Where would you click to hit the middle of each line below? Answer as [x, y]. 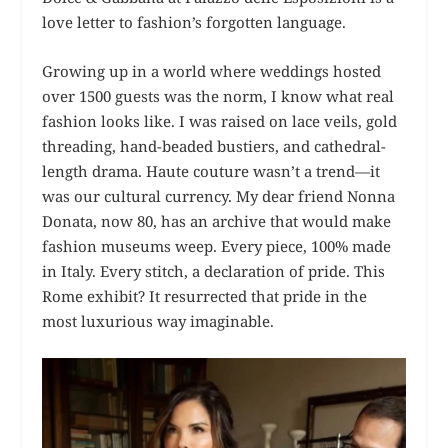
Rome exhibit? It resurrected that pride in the [205, 295]
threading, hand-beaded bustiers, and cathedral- [214, 145]
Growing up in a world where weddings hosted [212, 70]
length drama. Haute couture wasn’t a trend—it [211, 170]
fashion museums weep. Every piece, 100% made [217, 245]
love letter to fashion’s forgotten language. [194, 21]
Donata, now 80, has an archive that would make [217, 220]
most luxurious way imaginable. [158, 320]
